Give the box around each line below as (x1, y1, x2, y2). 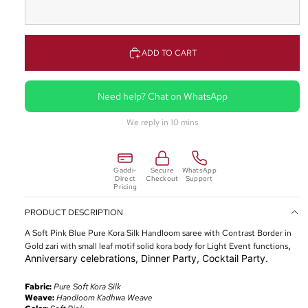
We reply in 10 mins (126, 117, 198, 129)
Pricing (113, 182, 137, 192)
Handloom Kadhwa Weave (56, 292, 153, 304)
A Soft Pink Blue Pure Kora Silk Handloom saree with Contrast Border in (25, 228, 291, 239)
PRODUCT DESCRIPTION (25, 207, 123, 219)
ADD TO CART (142, 47, 197, 58)
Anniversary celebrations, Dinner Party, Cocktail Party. (25, 252, 268, 265)
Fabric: (25, 281, 54, 293)
